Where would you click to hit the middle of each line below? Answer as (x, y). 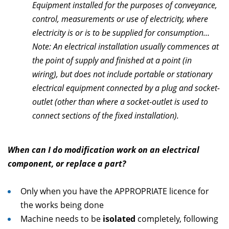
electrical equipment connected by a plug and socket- (126, 88)
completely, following (178, 219)
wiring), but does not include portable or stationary (122, 74)
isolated (120, 219)
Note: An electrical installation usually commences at (125, 47)
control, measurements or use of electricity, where (120, 19)
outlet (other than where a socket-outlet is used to (120, 102)
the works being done (62, 205)
